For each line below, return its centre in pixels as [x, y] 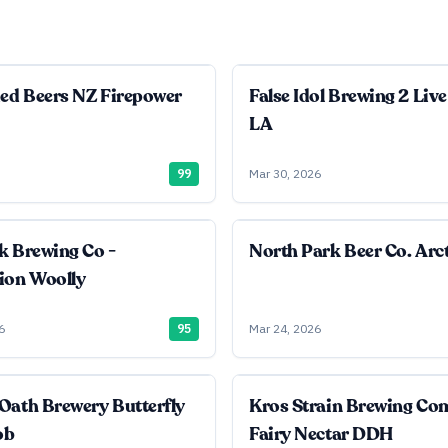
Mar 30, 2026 [285, 173]
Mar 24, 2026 [285, 328]
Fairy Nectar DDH [321, 434]
